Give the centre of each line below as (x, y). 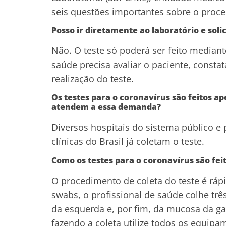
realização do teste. (93, 79)
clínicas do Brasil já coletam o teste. (128, 142)
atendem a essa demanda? (106, 107)
